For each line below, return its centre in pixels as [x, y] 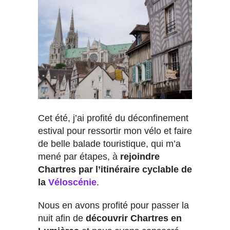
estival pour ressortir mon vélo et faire [115, 131]
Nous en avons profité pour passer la [113, 206]
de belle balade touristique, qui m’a [109, 144]
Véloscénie [72, 183]
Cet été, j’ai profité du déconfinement [113, 118]
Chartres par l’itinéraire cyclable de [115, 170]
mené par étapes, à [79, 157]
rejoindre [140, 157]
